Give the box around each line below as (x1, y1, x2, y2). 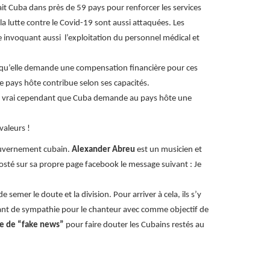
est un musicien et (135, 145, 202, 154)
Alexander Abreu (72, 145, 135, 154)
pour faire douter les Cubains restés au (64, 221, 204, 230)
